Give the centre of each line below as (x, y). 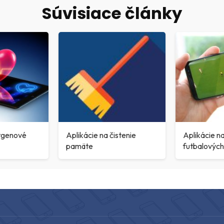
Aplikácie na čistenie (101, 135)
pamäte (80, 146)
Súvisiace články (112, 13)
